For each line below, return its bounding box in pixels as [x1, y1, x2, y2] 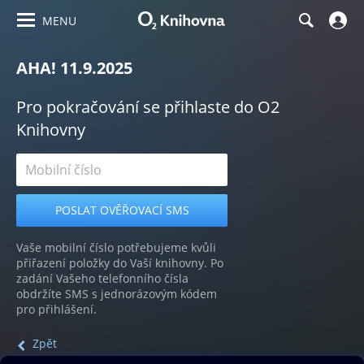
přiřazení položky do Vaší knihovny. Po [16, 255, 223, 271]
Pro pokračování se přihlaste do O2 [16, 96, 279, 118]
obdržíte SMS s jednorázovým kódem [16, 286, 217, 301]
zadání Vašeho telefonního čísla [16, 271, 188, 286]
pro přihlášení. [16, 301, 97, 317]
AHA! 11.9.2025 [16, 57, 132, 79]
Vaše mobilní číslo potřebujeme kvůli [16, 240, 216, 255]
